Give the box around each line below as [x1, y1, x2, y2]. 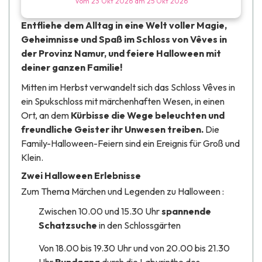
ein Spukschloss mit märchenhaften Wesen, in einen [21, 95, 225, 107]
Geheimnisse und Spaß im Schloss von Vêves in [21, 33, 227, 45]
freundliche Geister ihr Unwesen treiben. [21, 123, 205, 135]
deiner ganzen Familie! [21, 61, 122, 73]
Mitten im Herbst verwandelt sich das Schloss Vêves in [21, 81, 235, 93]
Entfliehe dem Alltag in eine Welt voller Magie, [21, 19, 227, 31]
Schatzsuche [39, 219, 97, 231]
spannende [161, 205, 211, 217]
